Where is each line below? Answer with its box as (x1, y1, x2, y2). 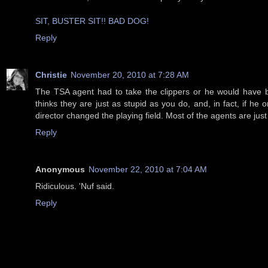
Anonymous (35, 164, 85, 174)
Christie (35, 69, 67, 80)
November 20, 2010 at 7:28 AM (71, 69, 189, 80)
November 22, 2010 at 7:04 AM (89, 164, 207, 174)
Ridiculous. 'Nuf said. (35, 181, 114, 191)
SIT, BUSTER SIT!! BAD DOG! (35, 16, 149, 26)
